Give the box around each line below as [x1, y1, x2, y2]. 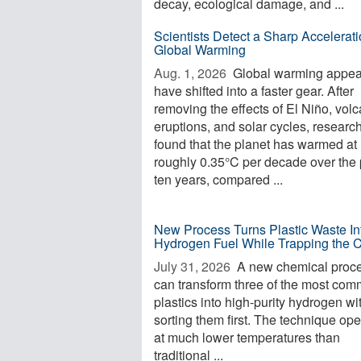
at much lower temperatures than [154, 328, 340, 346]
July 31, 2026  [154, 257, 234, 276]
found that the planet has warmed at [154, 135, 357, 153]
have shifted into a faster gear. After [154, 81, 354, 100]
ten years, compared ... [154, 170, 283, 189]
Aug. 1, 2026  [154, 64, 230, 82]
